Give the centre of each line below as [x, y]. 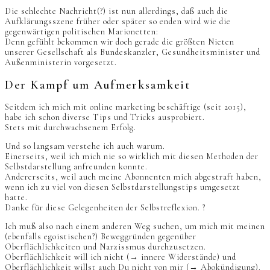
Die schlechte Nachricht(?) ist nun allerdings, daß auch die [117, 11]
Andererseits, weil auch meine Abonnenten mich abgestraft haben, [133, 177]
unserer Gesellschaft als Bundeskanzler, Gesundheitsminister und [133, 52]
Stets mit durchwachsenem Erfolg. [71, 128]
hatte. [16, 198]
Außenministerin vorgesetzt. [61, 63]
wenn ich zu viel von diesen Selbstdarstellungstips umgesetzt [123, 187]
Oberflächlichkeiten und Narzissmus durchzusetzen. [105, 247]
